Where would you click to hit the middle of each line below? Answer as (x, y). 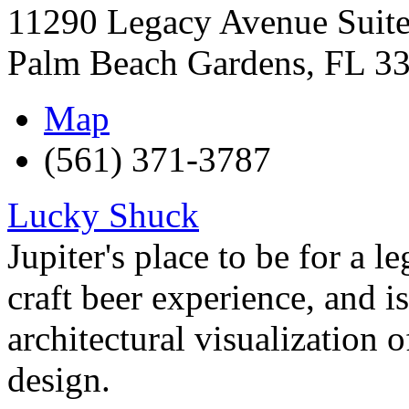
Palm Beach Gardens (157, 62)
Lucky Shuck (103, 215)
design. (59, 379)
